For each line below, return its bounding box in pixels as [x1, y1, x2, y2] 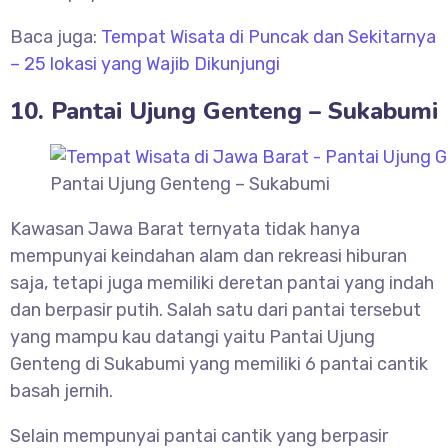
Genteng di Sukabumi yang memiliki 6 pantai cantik [10, 353, 428, 376]
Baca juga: [10, 26, 101, 49]
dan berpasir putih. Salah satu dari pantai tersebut [10, 299, 421, 322]
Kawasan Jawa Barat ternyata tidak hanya [10, 218, 360, 241]
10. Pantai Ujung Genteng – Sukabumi [10, 95, 438, 128]
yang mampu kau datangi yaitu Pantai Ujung [10, 326, 375, 349]
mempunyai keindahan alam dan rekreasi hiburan [10, 245, 407, 268]
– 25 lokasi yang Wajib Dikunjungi [10, 53, 280, 76]
